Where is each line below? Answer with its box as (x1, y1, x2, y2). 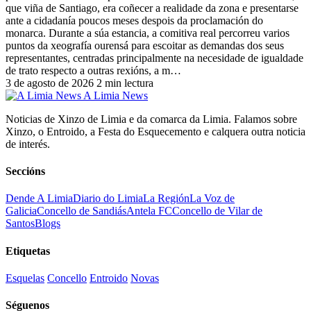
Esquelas (6, 271, 44, 284)
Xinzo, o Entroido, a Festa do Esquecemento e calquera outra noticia (6, 125, 305, 137)
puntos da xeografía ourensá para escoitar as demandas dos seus (6, 39, 284, 51)
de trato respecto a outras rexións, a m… (6, 64, 181, 76)
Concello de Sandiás (37, 205, 126, 217)
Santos (6, 217, 35, 230)
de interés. (6, 137, 50, 150)
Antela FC (126, 205, 172, 217)
